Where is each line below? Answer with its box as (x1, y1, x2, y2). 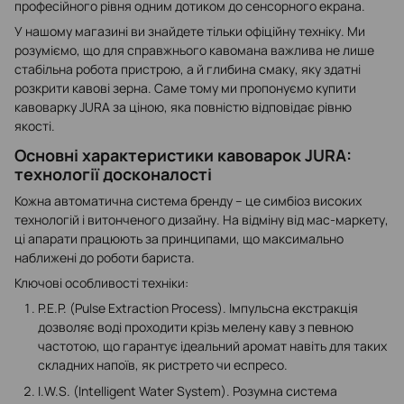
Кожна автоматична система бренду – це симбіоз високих (14, 191, 362, 209)
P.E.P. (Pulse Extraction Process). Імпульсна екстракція (38, 298, 358, 317)
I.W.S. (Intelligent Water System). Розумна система (38, 382, 337, 400)
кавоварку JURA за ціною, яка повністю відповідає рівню (14, 98, 352, 116)
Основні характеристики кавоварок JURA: (14, 143, 352, 166)
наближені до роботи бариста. (14, 248, 195, 266)
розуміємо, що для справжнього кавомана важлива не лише (14, 41, 374, 60)
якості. (14, 117, 55, 135)
